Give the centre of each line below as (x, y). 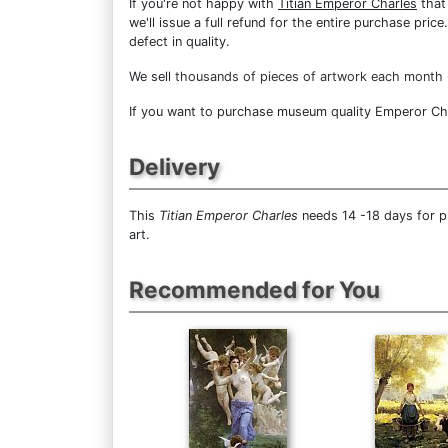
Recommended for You (254, 289)
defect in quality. (179, 41)
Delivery (174, 166)
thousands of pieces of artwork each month (309, 76)
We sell (152, 76)
